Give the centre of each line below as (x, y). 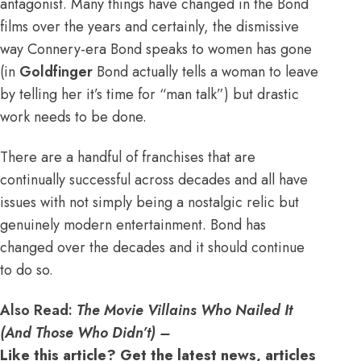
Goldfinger (56, 71)
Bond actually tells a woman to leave (205, 71)
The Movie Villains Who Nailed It (185, 311)
